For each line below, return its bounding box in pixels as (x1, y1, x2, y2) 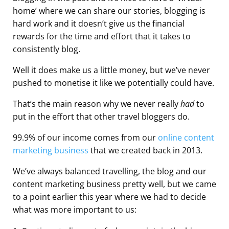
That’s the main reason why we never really (13, 98, 180, 109)
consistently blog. (13, 43, 80, 55)
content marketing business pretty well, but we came (13, 178, 216, 190)
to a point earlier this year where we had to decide (13, 191, 206, 202)
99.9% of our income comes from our (13, 131, 158, 143)
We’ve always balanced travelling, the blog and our (13, 165, 207, 177)
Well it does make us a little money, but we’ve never (13, 64, 210, 76)
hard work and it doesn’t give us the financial (13, 17, 185, 29)
